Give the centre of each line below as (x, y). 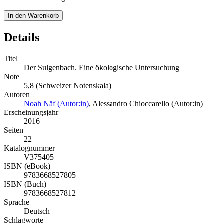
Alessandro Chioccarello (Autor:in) (147, 103)
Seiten (14, 130)
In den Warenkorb (33, 15)
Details (22, 37)
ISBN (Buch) (25, 184)
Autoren (17, 94)
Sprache (17, 202)
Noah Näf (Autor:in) (56, 103)
